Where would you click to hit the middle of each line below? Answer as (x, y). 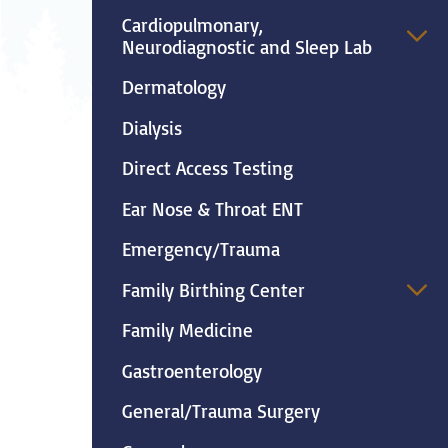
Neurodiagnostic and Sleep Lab (246, 46)
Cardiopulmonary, (192, 24)
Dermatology (173, 87)
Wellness (257, 182)
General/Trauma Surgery (220, 411)
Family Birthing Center (213, 289)
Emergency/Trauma (200, 249)
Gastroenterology (191, 370)
